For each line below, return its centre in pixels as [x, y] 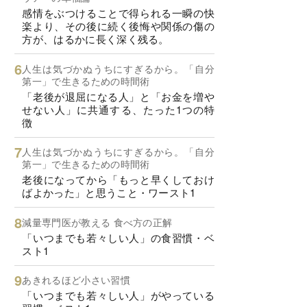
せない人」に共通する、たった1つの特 [118, 109]
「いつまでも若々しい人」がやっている [118, 295]
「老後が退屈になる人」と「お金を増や [118, 96]
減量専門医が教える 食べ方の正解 [97, 222]
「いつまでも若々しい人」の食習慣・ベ [118, 237]
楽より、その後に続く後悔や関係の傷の [118, 26]
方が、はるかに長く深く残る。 [96, 39]
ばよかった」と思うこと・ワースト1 [109, 193]
